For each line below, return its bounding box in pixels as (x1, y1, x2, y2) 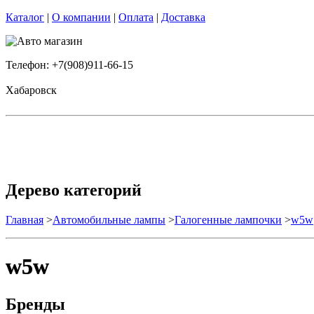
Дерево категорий (6, 180, 142, 199)
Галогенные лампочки (175, 213, 282, 226)
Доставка (161, 11, 205, 23)
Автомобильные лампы (53, 213, 165, 226)
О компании (52, 11, 111, 23)
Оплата (118, 11, 153, 23)
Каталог (6, 11, 44, 23)
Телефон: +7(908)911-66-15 (6, 59, 133, 71)
